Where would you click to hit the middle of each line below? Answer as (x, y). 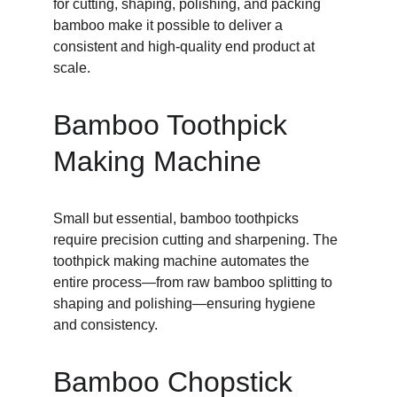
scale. (72, 68)
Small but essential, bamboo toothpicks (178, 218)
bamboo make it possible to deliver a (170, 25)
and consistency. (105, 325)
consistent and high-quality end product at (186, 47)
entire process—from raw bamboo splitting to (195, 282)
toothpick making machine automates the (183, 261)
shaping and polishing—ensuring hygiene (186, 304)
